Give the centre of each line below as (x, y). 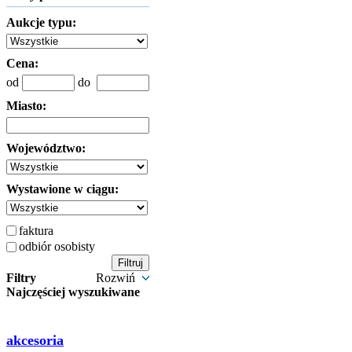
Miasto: (26, 106)
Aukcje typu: (41, 22)
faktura (36, 230)
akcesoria (35, 340)
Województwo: (46, 148)
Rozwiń (117, 278)
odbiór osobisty (57, 246)
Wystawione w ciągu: (62, 189)
